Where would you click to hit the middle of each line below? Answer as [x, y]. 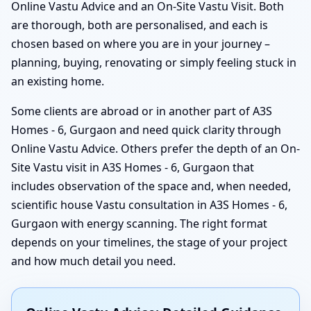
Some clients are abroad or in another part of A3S [142, 111]
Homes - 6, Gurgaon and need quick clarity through [146, 130]
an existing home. [58, 82]
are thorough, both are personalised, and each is [140, 25]
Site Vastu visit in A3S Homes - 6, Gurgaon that [133, 168]
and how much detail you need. [93, 261]
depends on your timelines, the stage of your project [149, 243]
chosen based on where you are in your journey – [141, 44]
